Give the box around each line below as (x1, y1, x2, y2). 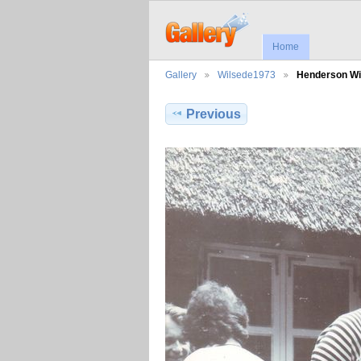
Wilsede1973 (218, 69, 276, 81)
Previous (186, 107, 242, 122)
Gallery (165, 69, 197, 81)
